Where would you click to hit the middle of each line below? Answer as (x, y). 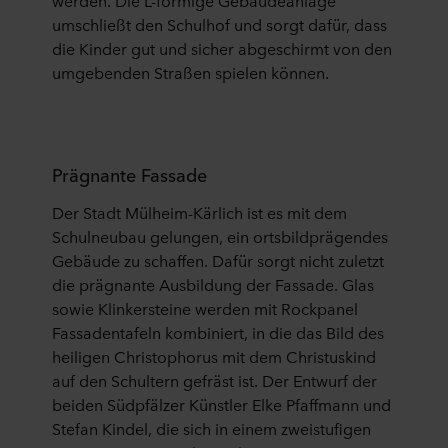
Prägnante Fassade (129, 174)
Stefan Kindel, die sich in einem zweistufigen (211, 428)
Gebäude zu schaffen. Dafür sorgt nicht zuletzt (218, 260)
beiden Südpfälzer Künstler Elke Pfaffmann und (221, 404)
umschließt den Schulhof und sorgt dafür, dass (219, 24)
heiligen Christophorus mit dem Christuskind (214, 356)
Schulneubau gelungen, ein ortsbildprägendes (220, 236)
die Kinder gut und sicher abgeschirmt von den (222, 48)
